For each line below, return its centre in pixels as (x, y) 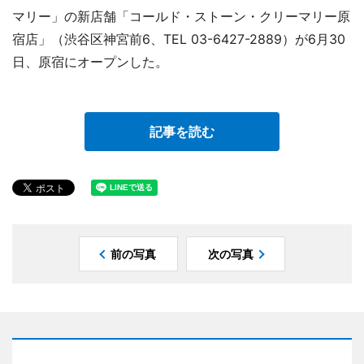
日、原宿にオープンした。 (90, 61)
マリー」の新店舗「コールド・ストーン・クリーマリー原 (181, 16)
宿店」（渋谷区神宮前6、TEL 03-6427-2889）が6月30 (179, 39)
